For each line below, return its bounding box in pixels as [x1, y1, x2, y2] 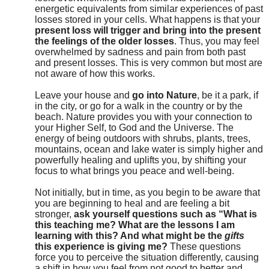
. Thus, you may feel [174, 35, 259, 46]
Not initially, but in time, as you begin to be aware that [35, 187, 260, 198]
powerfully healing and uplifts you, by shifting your [35, 154, 246, 165]
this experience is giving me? [35, 241, 168, 252]
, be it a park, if [197, 89, 258, 100]
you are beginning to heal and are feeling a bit [35, 198, 229, 208]
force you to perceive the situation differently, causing [35, 252, 259, 262]
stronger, [35, 208, 74, 219]
